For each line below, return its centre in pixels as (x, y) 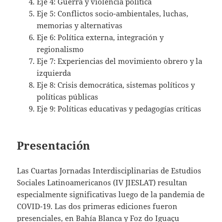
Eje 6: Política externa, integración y (100, 37)
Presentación (54, 145)
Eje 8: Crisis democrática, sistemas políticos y (116, 84)
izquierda (54, 73)
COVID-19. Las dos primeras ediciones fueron (97, 206)
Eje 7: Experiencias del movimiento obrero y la (120, 61)
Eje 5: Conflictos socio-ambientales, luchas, (113, 13)
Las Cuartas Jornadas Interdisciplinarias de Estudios (109, 170)
